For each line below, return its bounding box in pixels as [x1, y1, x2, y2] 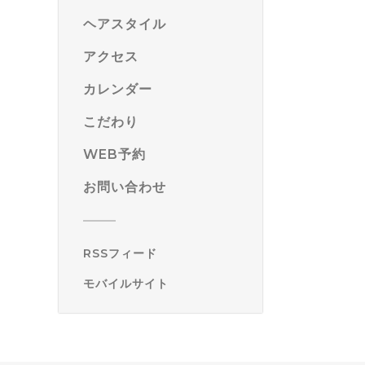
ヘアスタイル [83, 15, 166, 32]
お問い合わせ [83, 178, 166, 195]
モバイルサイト [83, 275, 169, 291]
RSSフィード [83, 245, 157, 261]
